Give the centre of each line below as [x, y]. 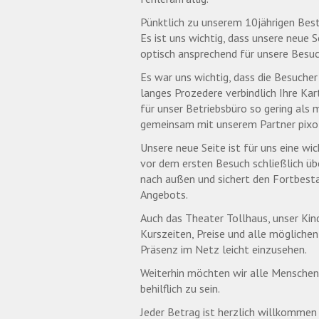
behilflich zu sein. [180, 288]
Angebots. [164, 194]
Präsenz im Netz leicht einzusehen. [224, 249]
